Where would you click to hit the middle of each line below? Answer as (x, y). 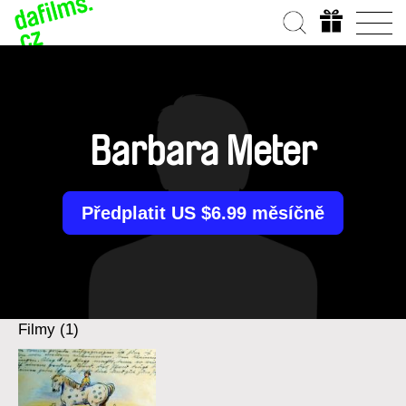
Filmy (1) (48, 329)
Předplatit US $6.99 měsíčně (203, 213)
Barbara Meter (203, 152)
